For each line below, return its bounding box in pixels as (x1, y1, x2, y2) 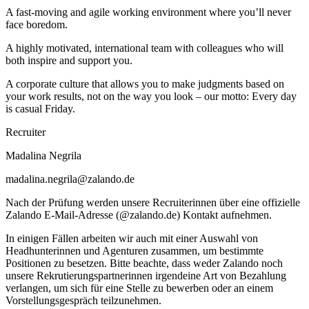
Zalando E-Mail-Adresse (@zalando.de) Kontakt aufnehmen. (6, 209, 272, 221)
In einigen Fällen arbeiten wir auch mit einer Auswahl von (6, 232, 258, 245)
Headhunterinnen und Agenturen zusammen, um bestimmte (6, 245, 263, 257)
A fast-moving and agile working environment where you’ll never (6, 6, 291, 19)
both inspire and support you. (6, 54, 132, 67)
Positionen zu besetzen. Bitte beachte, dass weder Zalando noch (6, 257, 283, 270)
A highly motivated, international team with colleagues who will (6, 42, 283, 54)
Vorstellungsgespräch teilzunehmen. (6, 295, 161, 307)
